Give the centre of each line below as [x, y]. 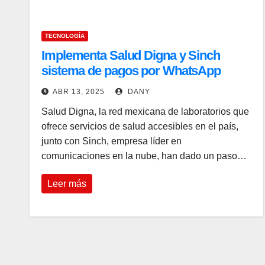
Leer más [67, 184]
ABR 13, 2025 [79, 92]
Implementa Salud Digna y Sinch [131, 55]
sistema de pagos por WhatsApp [131, 71]
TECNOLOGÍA [65, 36]
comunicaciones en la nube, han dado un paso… [144, 156]
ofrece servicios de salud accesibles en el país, [140, 126]
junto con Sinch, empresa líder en [112, 141]
